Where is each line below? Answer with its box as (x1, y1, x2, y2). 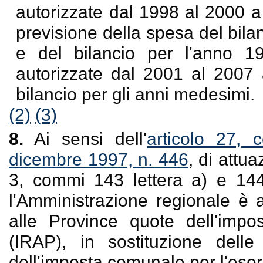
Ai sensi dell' (23, 129, 147, 149)
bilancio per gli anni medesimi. (16, 84, 255, 104)
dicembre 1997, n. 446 (9, 149, 188, 169)
